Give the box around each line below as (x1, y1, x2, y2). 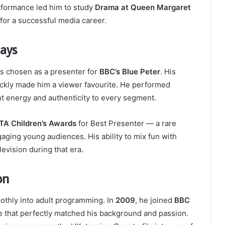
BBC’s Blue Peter (99, 66, 160, 76)
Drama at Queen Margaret (95, 3, 191, 13)
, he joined (135, 195, 174, 205)
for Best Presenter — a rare (76, 118, 176, 128)
